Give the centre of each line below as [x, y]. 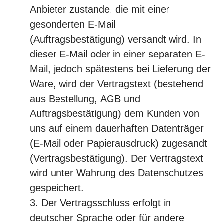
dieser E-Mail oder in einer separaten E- [117, 54]
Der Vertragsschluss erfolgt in [106, 203]
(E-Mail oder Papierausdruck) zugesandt [118, 143]
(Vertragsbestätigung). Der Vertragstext [116, 158]
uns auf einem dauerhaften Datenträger [117, 128]
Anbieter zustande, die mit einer [100, 9]
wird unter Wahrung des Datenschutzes [116, 173]
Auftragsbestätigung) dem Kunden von [114, 113]
